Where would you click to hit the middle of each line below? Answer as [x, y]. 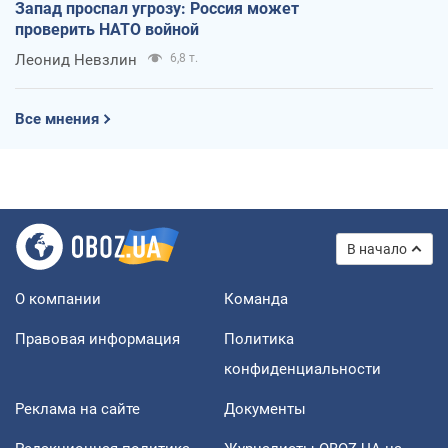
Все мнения [57, 118]
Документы [265, 408]
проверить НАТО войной [107, 29]
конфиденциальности [302, 368]
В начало [377, 248]
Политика [259, 338]
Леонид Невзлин [76, 59]
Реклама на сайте [77, 408]
